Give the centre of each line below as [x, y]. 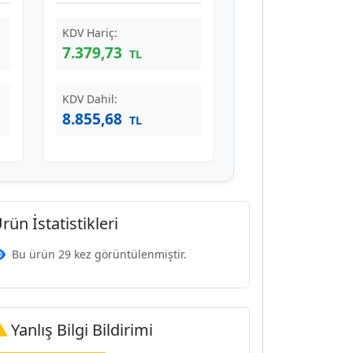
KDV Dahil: [90, 99]
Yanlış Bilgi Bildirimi [80, 330]
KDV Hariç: [90, 33]
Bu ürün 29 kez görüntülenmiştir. [100, 254]
